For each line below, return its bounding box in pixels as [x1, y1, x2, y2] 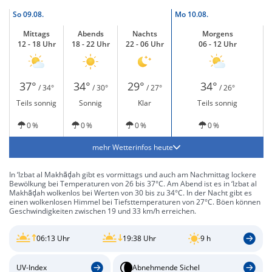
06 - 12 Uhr [198, 39, 237, 49]
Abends [77, 29, 104, 39]
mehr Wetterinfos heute [92, 142, 173, 152]
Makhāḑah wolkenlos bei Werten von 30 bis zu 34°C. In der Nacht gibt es [9, 188, 252, 198]
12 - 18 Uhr [17, 39, 56, 49]
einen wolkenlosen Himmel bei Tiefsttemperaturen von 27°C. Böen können [9, 197, 260, 207]
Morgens [202, 29, 233, 39]
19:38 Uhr [122, 233, 156, 244]
